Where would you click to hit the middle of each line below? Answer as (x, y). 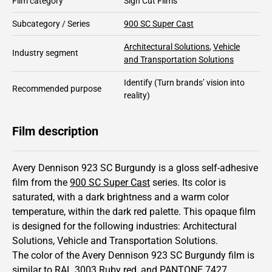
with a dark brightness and (115, 197)
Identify (138, 82)
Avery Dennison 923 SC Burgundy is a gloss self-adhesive (135, 168)
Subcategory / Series (51, 23)
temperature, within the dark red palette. (98, 211)
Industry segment (45, 53)
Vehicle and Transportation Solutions (136, 240)
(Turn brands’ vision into (199, 82)
